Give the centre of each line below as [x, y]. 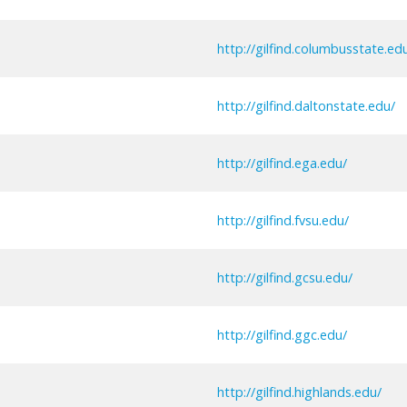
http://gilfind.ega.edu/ [282, 163]
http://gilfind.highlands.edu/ [299, 392]
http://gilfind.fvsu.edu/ [283, 220]
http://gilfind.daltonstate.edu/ [306, 105]
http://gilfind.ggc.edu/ [282, 334]
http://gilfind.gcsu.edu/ [285, 277]
